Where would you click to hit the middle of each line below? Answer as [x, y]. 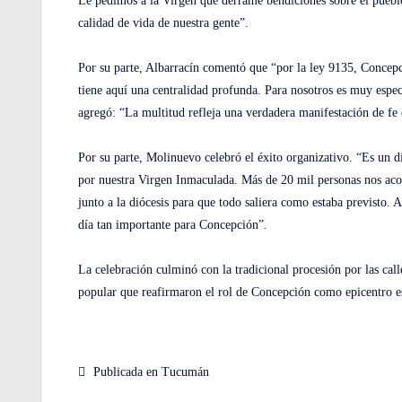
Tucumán [185, 372]
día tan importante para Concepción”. [173, 225]
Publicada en [126, 372]
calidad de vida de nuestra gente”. [163, 23]
